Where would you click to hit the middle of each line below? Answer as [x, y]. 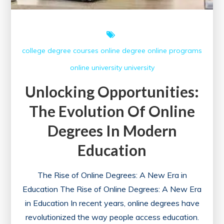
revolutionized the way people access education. [112, 217]
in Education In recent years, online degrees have [112, 203]
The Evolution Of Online [112, 111]
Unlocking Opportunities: [112, 91]
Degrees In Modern [112, 130]
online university [96, 67]
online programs [175, 50]
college [34, 50]
